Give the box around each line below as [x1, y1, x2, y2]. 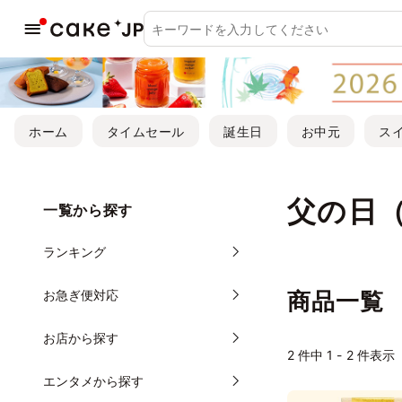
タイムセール [106, 123, 186, 139]
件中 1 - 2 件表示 [294, 346, 395, 363]
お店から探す [43, 329, 119, 345]
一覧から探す [43, 201, 133, 219]
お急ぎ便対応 [43, 286, 119, 302]
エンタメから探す [43, 372, 144, 389]
